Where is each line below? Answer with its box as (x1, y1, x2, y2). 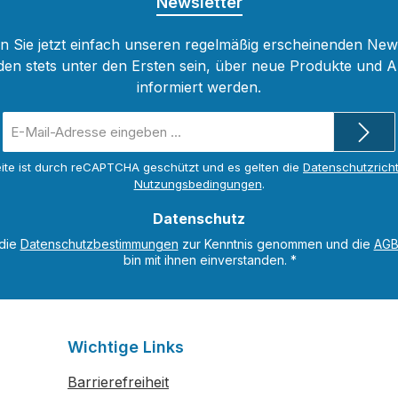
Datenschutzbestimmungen (20, 236, 179, 252)
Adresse (3, 151, 52, 167)
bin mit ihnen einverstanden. (123, 252, 291, 268)
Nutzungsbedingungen (133, 177, 262, 192)
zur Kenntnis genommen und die (178, 236, 374, 252)
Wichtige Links (68, 338, 184, 357)
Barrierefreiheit (68, 373, 169, 392)
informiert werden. (137, 78, 261, 97)
